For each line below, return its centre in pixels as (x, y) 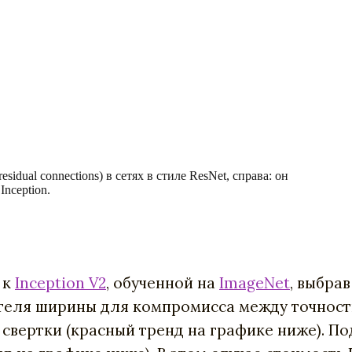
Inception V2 (60, 283)
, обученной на (163, 283)
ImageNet (255, 283)
